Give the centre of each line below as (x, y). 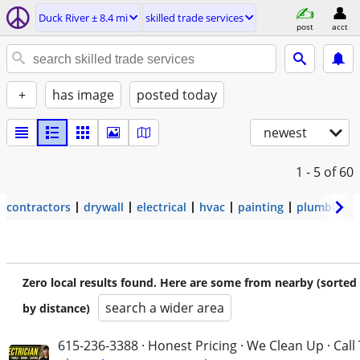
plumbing (323, 207)
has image (83, 95)
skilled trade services (194, 18)
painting (261, 207)
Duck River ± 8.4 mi (83, 18)
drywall (104, 207)
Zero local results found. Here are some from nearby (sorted (190, 282)
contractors (39, 207)
